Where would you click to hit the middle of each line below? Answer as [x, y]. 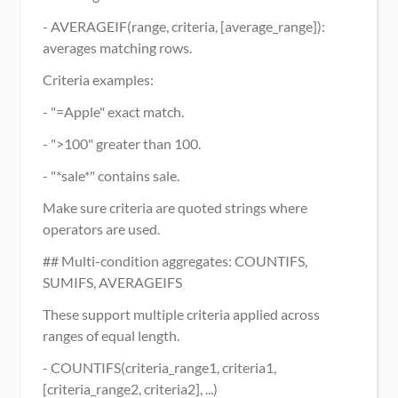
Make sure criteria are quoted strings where [175, 207]
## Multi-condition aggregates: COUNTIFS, [175, 261]
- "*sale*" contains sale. [111, 175]
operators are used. [101, 229]
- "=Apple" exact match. [113, 111]
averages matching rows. [117, 48]
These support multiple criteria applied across [181, 314]
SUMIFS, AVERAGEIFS [112, 282]
